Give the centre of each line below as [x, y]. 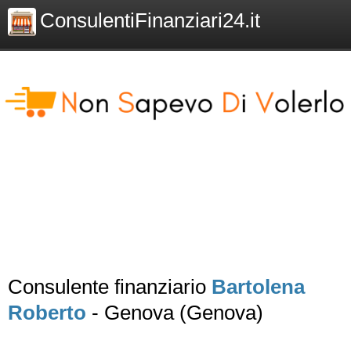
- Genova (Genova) [175, 313]
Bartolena [258, 287]
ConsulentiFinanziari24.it [150, 20]
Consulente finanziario [110, 287]
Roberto [47, 313]
